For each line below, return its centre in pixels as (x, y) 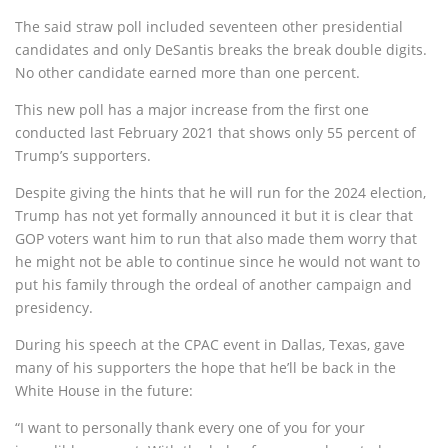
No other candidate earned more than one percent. (187, 72)
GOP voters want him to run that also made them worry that (216, 238)
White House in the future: (104, 390)
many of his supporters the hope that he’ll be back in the (205, 367)
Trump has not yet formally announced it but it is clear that (214, 215)
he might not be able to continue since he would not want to (217, 261)
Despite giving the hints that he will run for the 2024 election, (220, 192)
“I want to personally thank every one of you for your (190, 427)
